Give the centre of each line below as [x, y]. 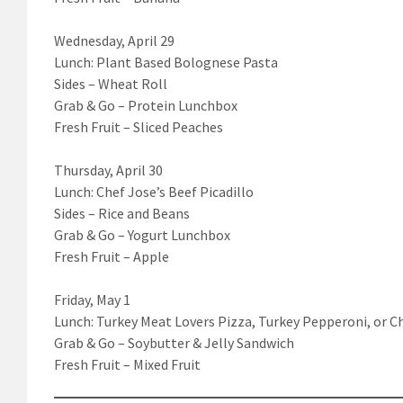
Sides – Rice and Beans [122, 213]
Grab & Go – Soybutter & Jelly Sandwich [174, 342]
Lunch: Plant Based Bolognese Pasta [166, 62]
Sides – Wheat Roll [111, 83]
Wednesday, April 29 [114, 40]
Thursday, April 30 [108, 170]
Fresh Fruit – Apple [112, 256]
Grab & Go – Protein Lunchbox [146, 105]
